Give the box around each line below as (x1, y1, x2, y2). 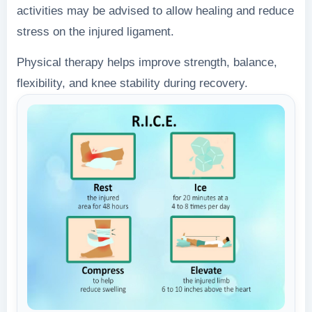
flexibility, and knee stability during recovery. (17, 76, 248, 90)
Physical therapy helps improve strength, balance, (17, 55, 277, 69)
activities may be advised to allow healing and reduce (17, 3, 294, 17)
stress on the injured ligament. (17, 24, 174, 38)
